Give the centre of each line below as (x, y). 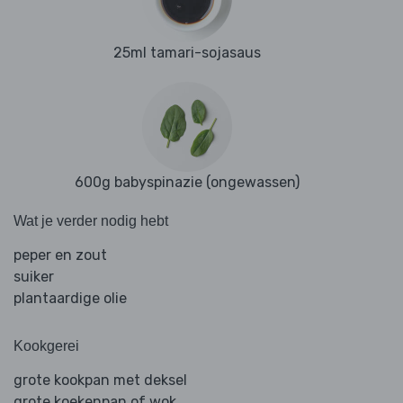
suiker (34, 277)
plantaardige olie (70, 299)
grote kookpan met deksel (100, 381)
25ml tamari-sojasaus (187, 53)
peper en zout (60, 255)
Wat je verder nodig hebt (91, 221)
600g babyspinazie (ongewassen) (187, 183)
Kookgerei (46, 346)
